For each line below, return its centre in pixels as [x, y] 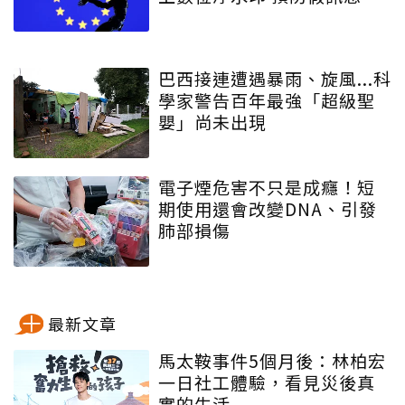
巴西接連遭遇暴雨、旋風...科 [275, 78]
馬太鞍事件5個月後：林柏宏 [272, 360]
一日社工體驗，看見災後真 [267, 381]
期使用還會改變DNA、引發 [268, 208]
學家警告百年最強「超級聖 [267, 99]
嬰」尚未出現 [212, 121]
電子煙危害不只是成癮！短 [267, 186]
